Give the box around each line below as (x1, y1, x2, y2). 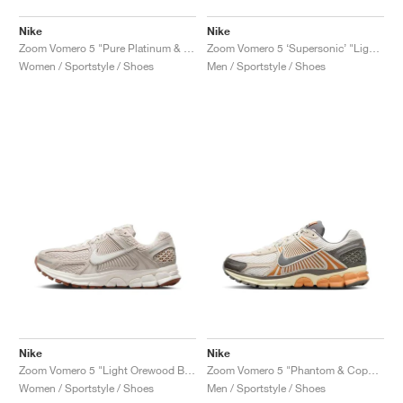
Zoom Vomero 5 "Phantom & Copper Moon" (368, 363, 379, 377)
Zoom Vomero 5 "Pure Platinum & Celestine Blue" (184, 40, 194, 55)
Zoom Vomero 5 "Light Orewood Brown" (184, 363, 195, 377)
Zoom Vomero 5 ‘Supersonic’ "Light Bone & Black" (369, 40, 380, 55)
